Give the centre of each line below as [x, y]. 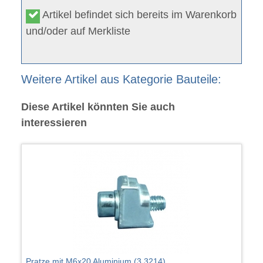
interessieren [54, 122]
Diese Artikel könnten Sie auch [98, 107]
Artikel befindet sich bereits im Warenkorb [139, 15]
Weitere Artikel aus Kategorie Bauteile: [121, 79]
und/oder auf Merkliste [78, 31]
